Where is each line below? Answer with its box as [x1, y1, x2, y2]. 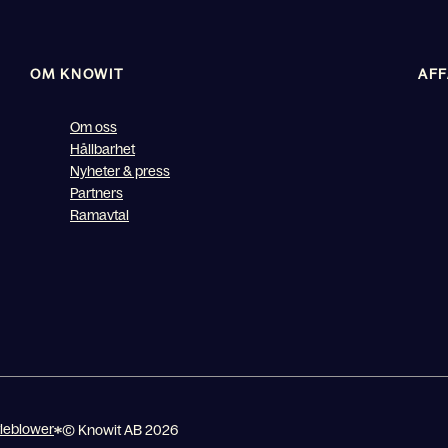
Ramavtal [70, 206, 129, 223]
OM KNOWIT [30, 65, 124, 82]
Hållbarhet [70, 140, 135, 157]
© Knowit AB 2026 [62, 421, 179, 438]
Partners [70, 184, 123, 201]
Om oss [70, 118, 117, 135]
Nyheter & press [70, 162, 170, 179]
